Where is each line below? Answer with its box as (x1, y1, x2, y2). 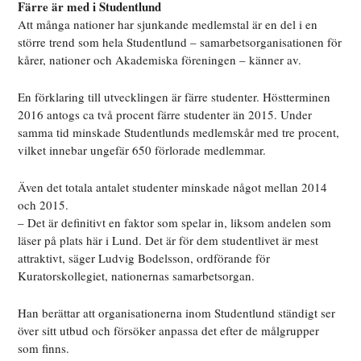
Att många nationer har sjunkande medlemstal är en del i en (18, 16, 318, 33)
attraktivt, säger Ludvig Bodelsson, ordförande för (18, 250, 271, 267)
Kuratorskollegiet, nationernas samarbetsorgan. (18, 268, 255, 284)
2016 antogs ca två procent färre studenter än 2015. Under (18, 106, 313, 123)
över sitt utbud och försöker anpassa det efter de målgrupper (18, 322, 320, 339)
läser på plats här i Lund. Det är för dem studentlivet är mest (18, 232, 319, 249)
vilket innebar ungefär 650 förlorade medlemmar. (18, 142, 267, 159)
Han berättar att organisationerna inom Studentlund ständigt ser (18, 305, 336, 322)
